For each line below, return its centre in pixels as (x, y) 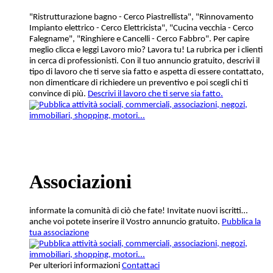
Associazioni (80, 181)
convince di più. (58, 94)
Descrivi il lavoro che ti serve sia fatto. (155, 94)
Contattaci (141, 266)
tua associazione (59, 233)
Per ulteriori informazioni (76, 266)
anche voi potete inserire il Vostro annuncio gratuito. (126, 222)
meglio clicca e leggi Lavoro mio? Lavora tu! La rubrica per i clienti (146, 50)
